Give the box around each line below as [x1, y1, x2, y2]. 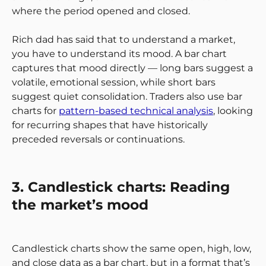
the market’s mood [12, 197, 148, 214]
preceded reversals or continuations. [12, 134, 185, 145]
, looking [213, 105, 253, 117]
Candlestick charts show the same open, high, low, [12, 243, 251, 255]
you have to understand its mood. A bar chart [12, 48, 227, 60]
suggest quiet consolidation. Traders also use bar [12, 91, 242, 103]
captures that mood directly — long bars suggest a [12, 62, 253, 74]
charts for [12, 105, 59, 117]
